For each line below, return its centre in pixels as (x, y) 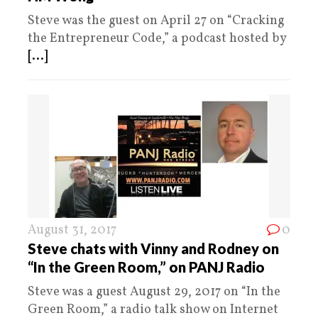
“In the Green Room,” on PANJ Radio (146, 267)
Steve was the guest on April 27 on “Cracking (156, 21)
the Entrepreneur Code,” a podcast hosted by (157, 39)
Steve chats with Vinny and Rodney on (153, 249)
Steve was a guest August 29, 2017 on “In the (154, 292)
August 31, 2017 (72, 231)
